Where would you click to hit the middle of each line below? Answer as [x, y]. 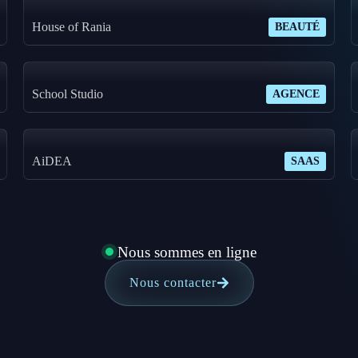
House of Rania [72, 27]
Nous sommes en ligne [187, 252]
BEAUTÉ [297, 27]
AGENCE [296, 94]
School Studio [68, 94]
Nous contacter [173, 283]
